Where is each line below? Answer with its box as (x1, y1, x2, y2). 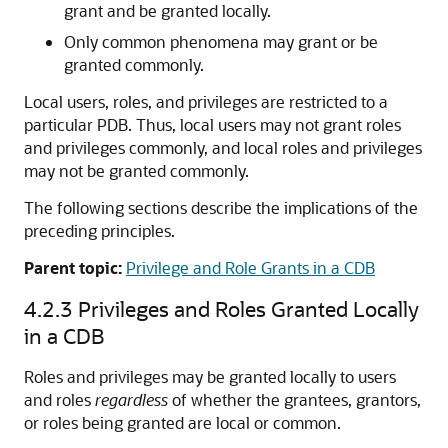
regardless (95, 389, 168, 410)
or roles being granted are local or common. (24, 412, 341, 433)
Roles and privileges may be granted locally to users (24, 366, 396, 387)
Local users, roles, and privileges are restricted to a (24, 91, 388, 112)
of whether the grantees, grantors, (168, 389, 421, 410)
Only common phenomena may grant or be (64, 31, 378, 52)
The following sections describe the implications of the (24, 197, 418, 218)
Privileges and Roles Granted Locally (78, 295, 419, 322)
